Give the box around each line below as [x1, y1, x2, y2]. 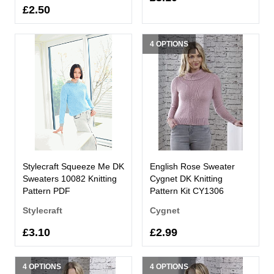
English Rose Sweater [150, 161, 235, 171]
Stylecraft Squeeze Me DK [23, 161, 124, 171]
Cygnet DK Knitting [150, 173, 223, 183]
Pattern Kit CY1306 [150, 185, 224, 196]
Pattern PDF [23, 185, 70, 196]
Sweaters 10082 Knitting [23, 173, 117, 183]
